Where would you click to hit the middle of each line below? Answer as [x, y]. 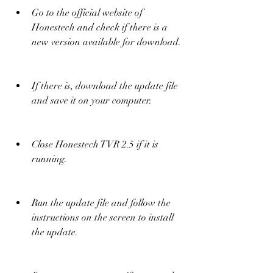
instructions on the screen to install [103, 217]
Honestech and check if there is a [100, 27]
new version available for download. [106, 42]
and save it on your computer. [92, 100]
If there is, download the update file [105, 86]
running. [49, 159]
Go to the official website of [87, 12]
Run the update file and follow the [101, 203]
